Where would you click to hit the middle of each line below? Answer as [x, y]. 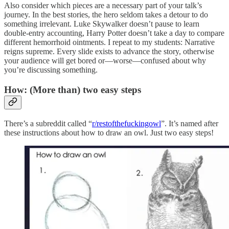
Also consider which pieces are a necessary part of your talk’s [103, 6]
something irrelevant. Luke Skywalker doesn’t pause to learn [102, 24]
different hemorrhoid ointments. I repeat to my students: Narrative [109, 42]
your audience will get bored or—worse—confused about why [105, 61]
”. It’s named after [190, 123]
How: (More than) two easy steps [73, 90]
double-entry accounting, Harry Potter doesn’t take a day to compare [114, 33]
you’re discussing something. [51, 70]
